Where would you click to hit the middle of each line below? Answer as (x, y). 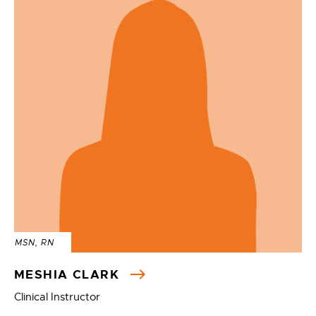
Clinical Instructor (57, 297)
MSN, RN (35, 243)
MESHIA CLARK (69, 274)
